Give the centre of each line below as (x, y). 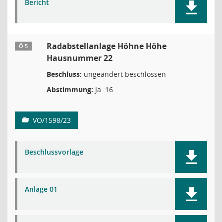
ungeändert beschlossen (124, 74)
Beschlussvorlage (54, 152)
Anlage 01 (41, 189)
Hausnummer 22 (80, 58)
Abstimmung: (70, 89)
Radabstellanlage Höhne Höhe (107, 46)
